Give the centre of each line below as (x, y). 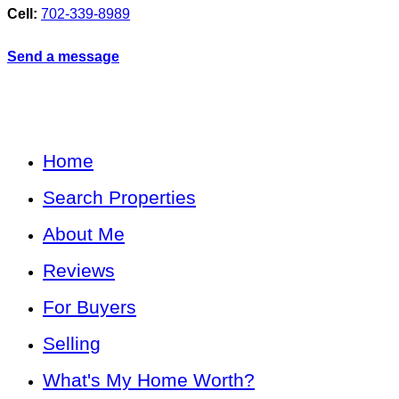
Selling (72, 344)
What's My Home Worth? (149, 380)
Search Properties (119, 198)
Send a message (63, 57)
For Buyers (90, 307)
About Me (84, 234)
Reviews (79, 271)
